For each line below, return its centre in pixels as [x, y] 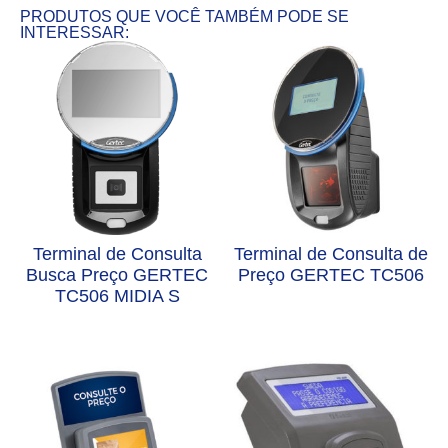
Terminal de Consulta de [331, 254]
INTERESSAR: [74, 33]
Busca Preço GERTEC [117, 275]
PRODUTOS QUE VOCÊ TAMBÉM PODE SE [184, 17]
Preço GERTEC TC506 [331, 275]
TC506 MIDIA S [117, 296]
